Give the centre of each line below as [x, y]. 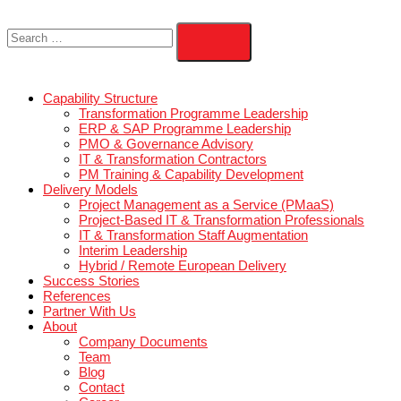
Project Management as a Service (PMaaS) [218, 222]
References [81, 324]
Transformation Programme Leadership [211, 119]
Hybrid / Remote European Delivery [197, 290]
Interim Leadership [144, 273]
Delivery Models [98, 205]
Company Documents [152, 375]
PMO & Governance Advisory [175, 154]
